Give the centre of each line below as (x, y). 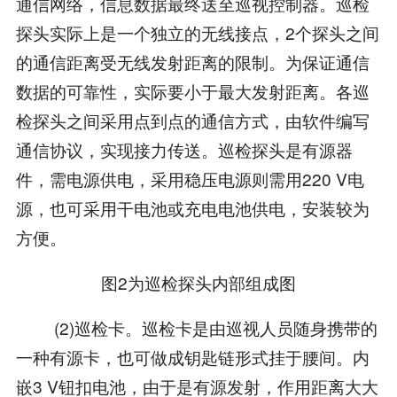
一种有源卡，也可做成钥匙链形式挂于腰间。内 (192, 356)
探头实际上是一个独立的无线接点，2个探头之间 (197, 33)
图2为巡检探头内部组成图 (198, 283)
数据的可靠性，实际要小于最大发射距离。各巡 (192, 91)
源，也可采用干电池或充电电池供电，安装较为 (192, 208)
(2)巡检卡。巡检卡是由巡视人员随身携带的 (196, 327)
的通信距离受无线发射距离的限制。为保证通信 (192, 62)
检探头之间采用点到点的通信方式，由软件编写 (192, 121)
